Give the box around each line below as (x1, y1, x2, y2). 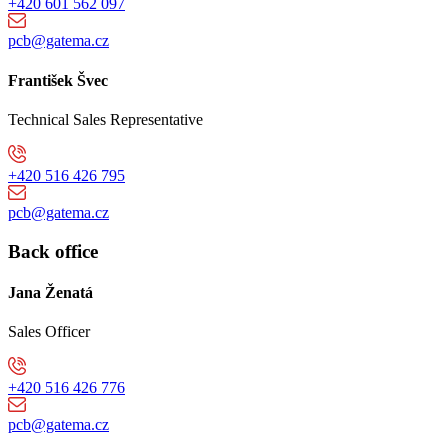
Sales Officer (8, 323, 90, 341)
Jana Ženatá (8, 283, 93, 301)
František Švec (8, 71, 108, 89)
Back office (8, 240, 98, 262)
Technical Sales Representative (8, 110, 203, 128)
